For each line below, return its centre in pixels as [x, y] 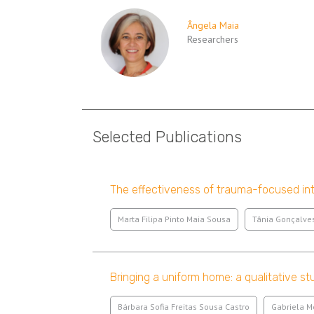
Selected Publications [167, 137]
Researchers [213, 39]
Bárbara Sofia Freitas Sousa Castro [184, 307]
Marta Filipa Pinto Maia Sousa [174, 219]
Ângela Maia [213, 25]
